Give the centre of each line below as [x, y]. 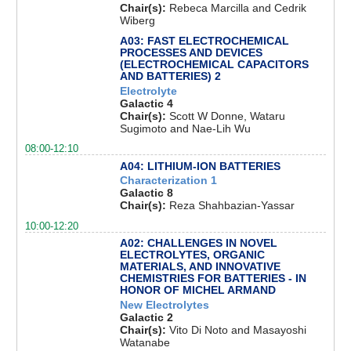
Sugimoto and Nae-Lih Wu [185, 129]
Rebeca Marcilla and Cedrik [237, 8]
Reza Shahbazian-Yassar [232, 206]
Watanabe [145, 342]
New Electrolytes [164, 304]
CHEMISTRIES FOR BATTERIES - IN [213, 278]
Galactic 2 [146, 317]
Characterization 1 [168, 181]
